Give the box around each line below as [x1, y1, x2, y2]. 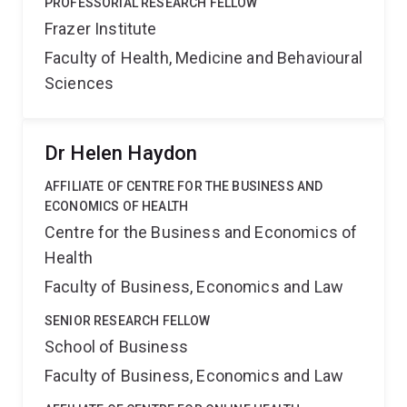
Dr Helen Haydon [45, 142, 198, 164]
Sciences [45, 74, 114, 93]
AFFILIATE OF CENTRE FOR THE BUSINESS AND [45, 179, 323, 194]
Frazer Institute [45, 19, 157, 38]
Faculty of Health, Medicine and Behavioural [45, 48, 362, 67]
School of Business [45, 337, 188, 356]
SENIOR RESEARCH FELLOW [45, 313, 211, 328]
